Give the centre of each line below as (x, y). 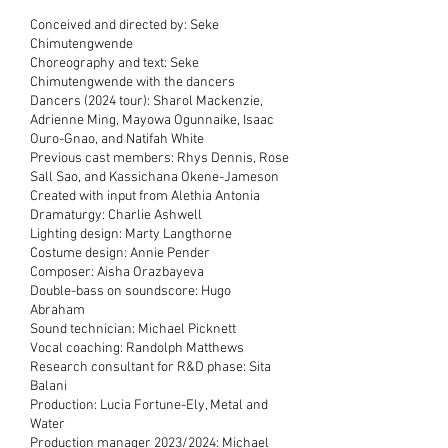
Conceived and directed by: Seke (124, 25)
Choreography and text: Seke (114, 63)
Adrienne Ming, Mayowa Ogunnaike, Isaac (152, 120)
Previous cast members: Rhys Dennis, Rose (159, 158)
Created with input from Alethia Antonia (145, 196)
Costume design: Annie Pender (120, 253)
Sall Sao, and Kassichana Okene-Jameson (154, 177)
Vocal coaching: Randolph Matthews (137, 348)
